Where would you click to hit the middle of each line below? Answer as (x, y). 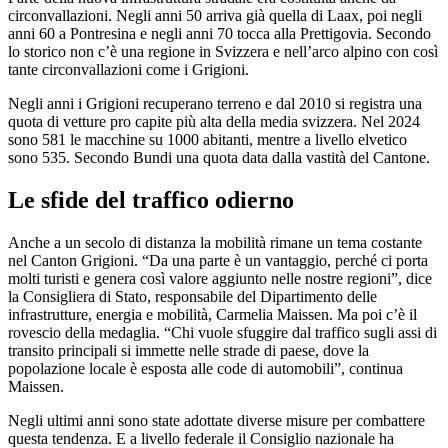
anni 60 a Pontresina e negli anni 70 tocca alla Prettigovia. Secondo (219, 33)
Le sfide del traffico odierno (151, 199)
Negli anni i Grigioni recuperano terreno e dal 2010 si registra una (215, 103)
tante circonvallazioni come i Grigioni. (128, 69)
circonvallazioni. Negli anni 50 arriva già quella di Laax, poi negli (215, 15)
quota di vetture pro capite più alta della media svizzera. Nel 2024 (214, 121)
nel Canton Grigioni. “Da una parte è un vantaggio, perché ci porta (218, 260)
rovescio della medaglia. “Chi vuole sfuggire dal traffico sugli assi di (222, 332)
